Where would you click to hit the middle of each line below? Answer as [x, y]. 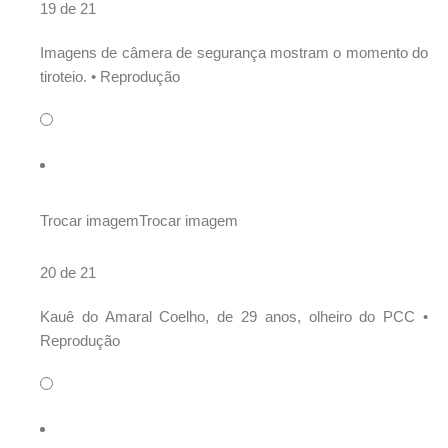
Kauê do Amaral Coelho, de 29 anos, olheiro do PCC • [234, 317]
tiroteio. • [70, 77]
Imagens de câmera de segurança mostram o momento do [234, 53]
